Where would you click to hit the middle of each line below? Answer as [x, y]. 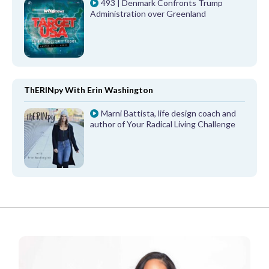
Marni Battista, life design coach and [168, 113]
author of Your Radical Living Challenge [163, 124]
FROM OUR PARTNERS [69, 227]
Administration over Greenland [148, 14]
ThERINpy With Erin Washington [89, 90]
